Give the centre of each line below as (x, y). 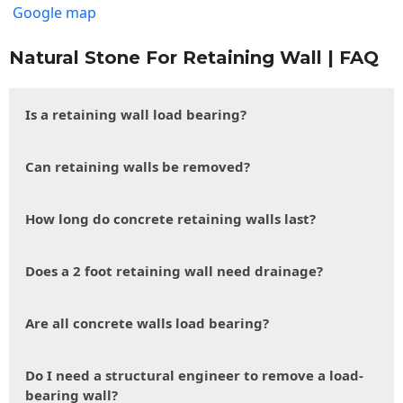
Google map (54, 13)
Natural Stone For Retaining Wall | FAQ (194, 58)
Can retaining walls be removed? (138, 167)
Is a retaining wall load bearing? (136, 115)
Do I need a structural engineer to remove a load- (194, 376)
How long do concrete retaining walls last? (170, 219)
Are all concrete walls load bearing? (147, 323)
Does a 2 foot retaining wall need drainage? (174, 271)
